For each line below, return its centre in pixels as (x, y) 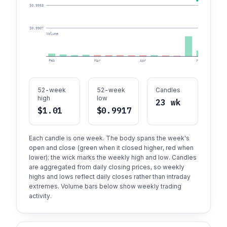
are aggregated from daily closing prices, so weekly (107, 167)
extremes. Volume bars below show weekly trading (105, 186)
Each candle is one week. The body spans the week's (109, 138)
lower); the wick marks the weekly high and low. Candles (113, 157)
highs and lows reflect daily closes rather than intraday (110, 176)
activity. (40, 196)
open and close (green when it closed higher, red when (111, 147)
